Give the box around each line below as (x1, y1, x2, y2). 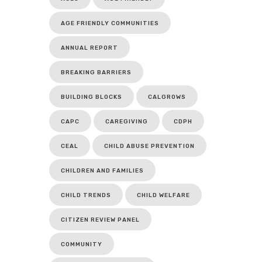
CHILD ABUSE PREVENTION (104, 143, 195, 150)
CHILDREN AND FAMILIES (61, 167, 144, 175)
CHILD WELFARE (137, 192, 190, 199)
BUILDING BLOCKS (61, 94, 122, 101)
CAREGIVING (105, 118, 148, 126)
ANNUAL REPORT (61, 44, 118, 52)
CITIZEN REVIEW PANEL (61, 216, 140, 224)
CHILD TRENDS (61, 192, 111, 199)
